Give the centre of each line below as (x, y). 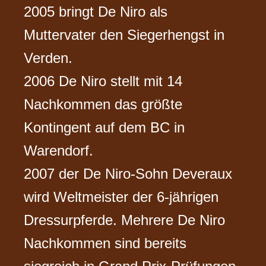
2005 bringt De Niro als (96, 12)
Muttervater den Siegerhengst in (124, 35)
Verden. (48, 58)
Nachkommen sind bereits (105, 243)
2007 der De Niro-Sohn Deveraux (128, 174)
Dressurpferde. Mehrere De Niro (125, 220)
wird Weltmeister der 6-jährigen (121, 197)
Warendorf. (59, 151)
